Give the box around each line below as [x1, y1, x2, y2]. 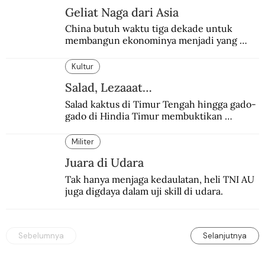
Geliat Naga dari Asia [65, 4, 179, 20]
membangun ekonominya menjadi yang [64, 34, 237, 47]
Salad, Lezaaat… [65, 79, 153, 95]
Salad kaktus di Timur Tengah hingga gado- [64, 98, 256, 110]
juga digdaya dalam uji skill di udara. [64, 185, 223, 197]
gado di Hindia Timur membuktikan [64, 109, 222, 122]
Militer [72, 137, 95, 147]
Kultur [72, 61, 94, 72]
